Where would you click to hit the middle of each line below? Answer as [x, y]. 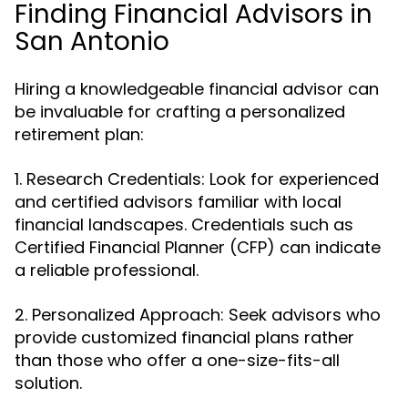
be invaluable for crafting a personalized [180, 112]
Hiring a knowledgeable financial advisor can [197, 89]
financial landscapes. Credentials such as [184, 224]
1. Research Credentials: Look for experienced [197, 179]
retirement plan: [79, 134]
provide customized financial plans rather [184, 337]
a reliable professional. [107, 270]
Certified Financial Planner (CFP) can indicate [198, 247]
